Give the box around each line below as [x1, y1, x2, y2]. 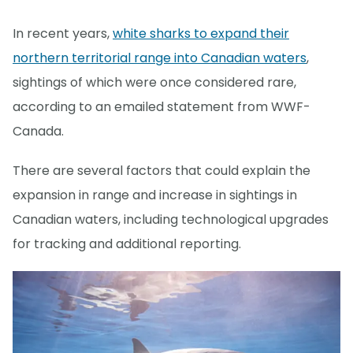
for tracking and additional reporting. [13, 234, 241, 253]
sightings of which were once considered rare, [13, 72, 296, 91]
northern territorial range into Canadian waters [13, 48, 307, 67]
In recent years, [13, 24, 113, 43]
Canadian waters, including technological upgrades [13, 210, 329, 229]
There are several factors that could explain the [13, 161, 310, 180]
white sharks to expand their [113, 24, 289, 43]
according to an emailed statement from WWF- [13, 97, 310, 116]
